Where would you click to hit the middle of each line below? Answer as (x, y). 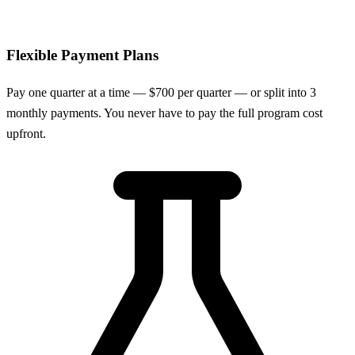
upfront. (26, 133)
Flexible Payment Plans (82, 55)
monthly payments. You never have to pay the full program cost (164, 113)
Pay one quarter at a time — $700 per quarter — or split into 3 (161, 92)
